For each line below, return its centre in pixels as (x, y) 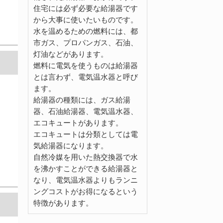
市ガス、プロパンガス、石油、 (86, 42)
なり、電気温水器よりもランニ (86, 180)
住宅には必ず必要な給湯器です (86, 8)
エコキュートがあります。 (78, 122)
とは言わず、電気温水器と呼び (86, 77)
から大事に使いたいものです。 (86, 19)
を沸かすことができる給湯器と (86, 168)
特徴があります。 (63, 203)
